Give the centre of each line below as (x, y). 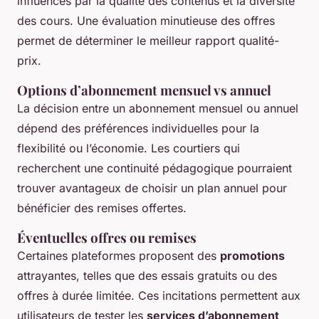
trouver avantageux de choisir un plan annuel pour (152, 188)
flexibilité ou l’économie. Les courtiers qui (129, 148)
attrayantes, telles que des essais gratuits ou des (147, 275)
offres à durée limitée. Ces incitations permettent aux (159, 295)
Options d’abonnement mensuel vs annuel (144, 90)
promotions (252, 255)
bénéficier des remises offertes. (102, 208)
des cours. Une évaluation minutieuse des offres (146, 20)
